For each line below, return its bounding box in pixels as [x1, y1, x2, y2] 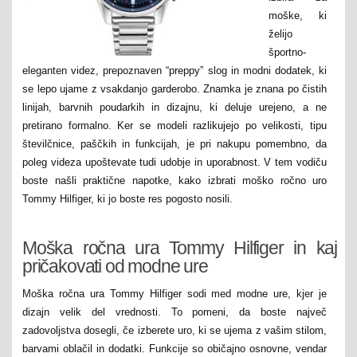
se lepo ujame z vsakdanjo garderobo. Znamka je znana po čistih [22, 82, 327, 95]
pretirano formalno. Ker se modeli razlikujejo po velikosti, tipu [22, 119, 327, 131]
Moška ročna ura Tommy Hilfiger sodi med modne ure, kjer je [22, 288, 327, 300]
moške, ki [269, 9, 327, 22]
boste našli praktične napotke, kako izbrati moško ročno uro [22, 174, 327, 186]
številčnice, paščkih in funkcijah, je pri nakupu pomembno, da [22, 137, 327, 150]
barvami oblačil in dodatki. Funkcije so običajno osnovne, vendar [22, 343, 327, 355]
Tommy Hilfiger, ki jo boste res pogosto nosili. [22, 192, 233, 205]
